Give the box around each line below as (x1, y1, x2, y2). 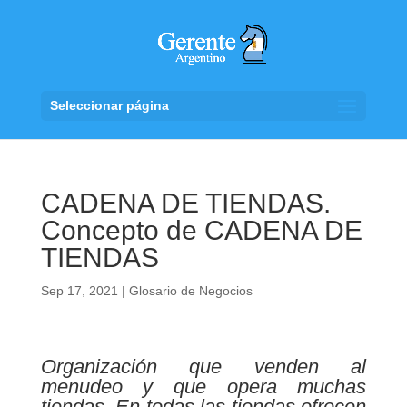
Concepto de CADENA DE (40, 215, 362, 245)
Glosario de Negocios (128, 283, 253, 298)
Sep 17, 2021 (40, 283, 118, 298)
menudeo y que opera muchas (40, 375, 367, 398)
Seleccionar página (49, 98, 169, 113)
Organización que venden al (40, 355, 367, 378)
